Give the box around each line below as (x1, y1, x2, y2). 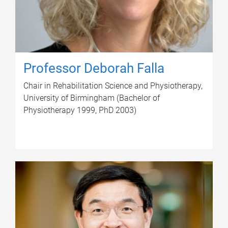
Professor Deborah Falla (23, 60, 164, 76)
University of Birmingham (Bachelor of (23, 93, 160, 103)
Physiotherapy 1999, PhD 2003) (23, 105, 136, 115)
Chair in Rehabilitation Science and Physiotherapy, (23, 80, 203, 91)
